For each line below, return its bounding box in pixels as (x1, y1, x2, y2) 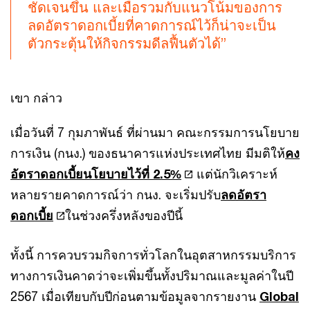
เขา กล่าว (10, 90, 62, 105)
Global (259, 289, 299, 304)
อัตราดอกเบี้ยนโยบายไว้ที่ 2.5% (10, 166, 181, 181)
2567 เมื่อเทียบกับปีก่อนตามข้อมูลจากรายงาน (10, 289, 259, 304)
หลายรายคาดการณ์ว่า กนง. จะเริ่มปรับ (10, 187, 221, 202)
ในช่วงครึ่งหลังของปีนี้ (65, 208, 183, 223)
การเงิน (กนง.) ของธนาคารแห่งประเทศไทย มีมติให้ (10, 145, 285, 161)
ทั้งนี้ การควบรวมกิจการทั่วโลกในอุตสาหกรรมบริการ (10, 247, 296, 262)
